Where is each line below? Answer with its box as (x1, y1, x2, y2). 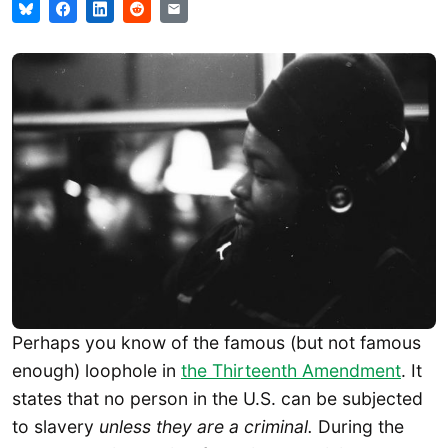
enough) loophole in (12, 360, 181, 382)
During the (318, 416, 404, 438)
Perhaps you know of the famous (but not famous (12, 332, 421, 354)
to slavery (12, 416, 99, 438)
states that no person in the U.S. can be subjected (12, 388, 423, 410)
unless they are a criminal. (99, 416, 318, 438)
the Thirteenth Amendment (181, 360, 401, 382)
